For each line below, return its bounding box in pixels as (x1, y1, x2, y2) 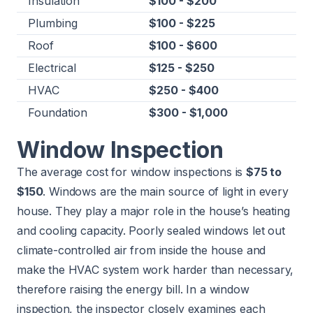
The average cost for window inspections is (17, 164, 247, 179)
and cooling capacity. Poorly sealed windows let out (17, 223, 285, 238)
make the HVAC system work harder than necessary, (17, 262, 294, 277)
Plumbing (28, 15, 78, 30)
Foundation (28, 105, 87, 119)
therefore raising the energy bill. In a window (17, 282, 249, 296)
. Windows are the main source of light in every (43, 184, 289, 198)
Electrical (28, 60, 76, 75)
